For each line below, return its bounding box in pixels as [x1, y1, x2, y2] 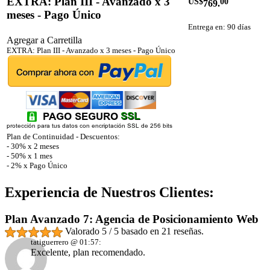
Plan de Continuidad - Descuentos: [7, 132, 120, 142]
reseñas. [171, 225, 204, 236]
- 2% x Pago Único [7, 161, 67, 171]
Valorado [65, 225, 102, 236]
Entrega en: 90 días [188, 22, 251, 31]
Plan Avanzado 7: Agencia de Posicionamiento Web [5, 212, 259, 225]
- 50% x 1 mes [7, 151, 52, 161]
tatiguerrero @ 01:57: [31, 237, 102, 247]
